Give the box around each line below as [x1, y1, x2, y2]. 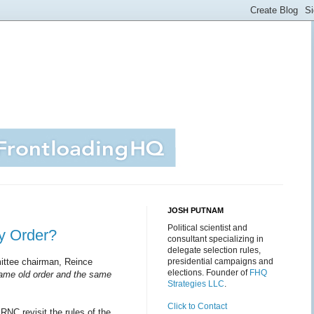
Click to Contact [168, 301, 227, 311]
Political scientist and [168, 223, 247, 233]
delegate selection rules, [168, 245, 261, 255]
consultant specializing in [168, 234, 264, 244]
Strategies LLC [168, 279, 224, 289]
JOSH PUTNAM [168, 206, 224, 214]
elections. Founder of [168, 268, 250, 278]
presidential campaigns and [168, 257, 273, 266]
